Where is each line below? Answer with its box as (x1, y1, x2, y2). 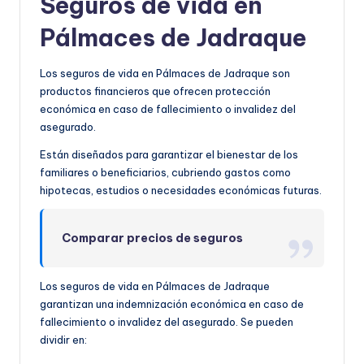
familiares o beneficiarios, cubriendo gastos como (40, 165, 291, 179)
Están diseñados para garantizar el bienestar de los (40, 147, 298, 161)
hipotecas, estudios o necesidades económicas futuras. (40, 183, 322, 197)
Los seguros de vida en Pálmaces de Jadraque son (40, 66, 290, 80)
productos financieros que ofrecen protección (40, 84, 271, 97)
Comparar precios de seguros (62, 230, 244, 245)
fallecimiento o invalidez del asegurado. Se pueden (40, 314, 293, 328)
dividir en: (40, 332, 87, 346)
